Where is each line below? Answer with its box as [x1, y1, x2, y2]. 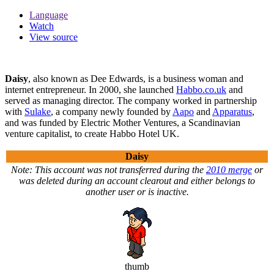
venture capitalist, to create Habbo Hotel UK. [5, 128, 179, 139]
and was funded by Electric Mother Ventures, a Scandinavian [5, 117, 240, 128]
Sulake [24, 106, 51, 117]
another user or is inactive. [85, 186, 189, 197]
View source [29, 31, 78, 42]
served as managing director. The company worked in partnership [5, 95, 257, 106]
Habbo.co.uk [176, 84, 226, 95]
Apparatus [212, 106, 252, 117]
